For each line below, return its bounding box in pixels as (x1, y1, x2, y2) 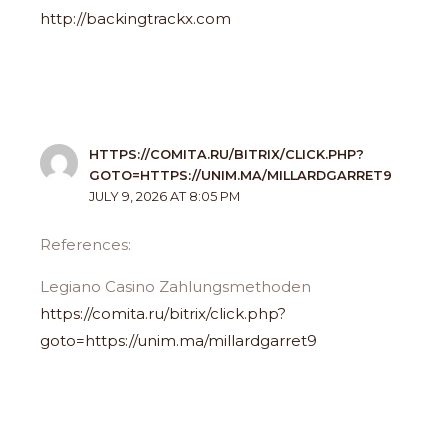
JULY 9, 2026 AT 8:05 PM (89, 189, 241, 205)
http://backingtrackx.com (40, 8, 232, 28)
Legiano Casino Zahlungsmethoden (40, 276, 312, 296)
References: (40, 234, 132, 254)
